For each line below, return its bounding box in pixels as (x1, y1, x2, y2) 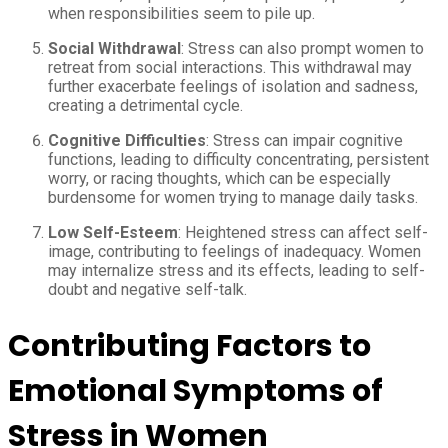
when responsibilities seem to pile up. (48, 4, 315, 24)
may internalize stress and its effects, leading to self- (48, 261, 425, 281)
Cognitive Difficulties (48, 131, 206, 151)
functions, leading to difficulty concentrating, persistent (48, 150, 429, 170)
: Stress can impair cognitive (206, 131, 403, 151)
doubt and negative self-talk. (48, 280, 247, 300)
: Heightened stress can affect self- (178, 223, 428, 243)
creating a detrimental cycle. (48, 96, 243, 116)
